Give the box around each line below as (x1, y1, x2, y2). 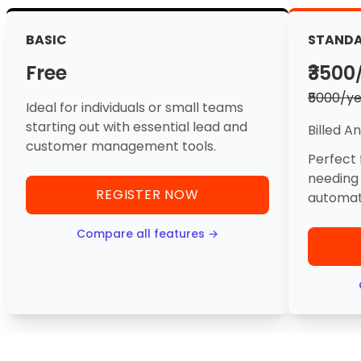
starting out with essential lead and (26, 118, 247, 136)
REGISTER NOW (96, 185, 199, 204)
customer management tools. (26, 137, 216, 156)
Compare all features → (77, 226, 218, 242)
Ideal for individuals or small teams (26, 98, 243, 117)
